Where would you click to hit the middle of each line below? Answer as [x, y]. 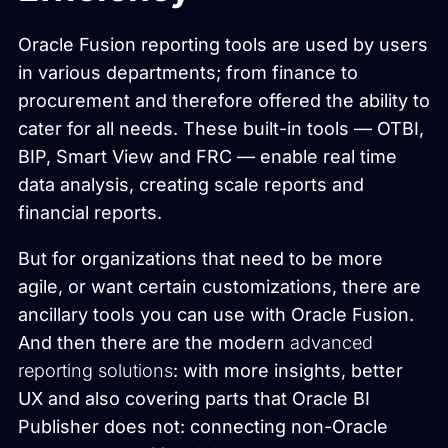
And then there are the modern [154, 342]
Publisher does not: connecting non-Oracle [203, 426]
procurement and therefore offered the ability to [224, 100]
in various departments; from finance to [188, 72]
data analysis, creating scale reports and [191, 184]
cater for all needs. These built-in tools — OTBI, [221, 128]
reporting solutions [95, 370]
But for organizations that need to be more [200, 258]
